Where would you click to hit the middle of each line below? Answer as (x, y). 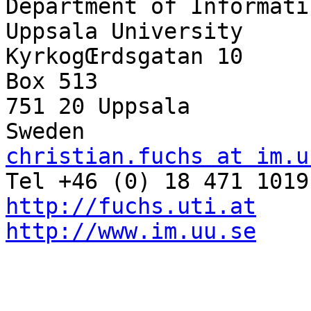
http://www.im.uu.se (131, 232)
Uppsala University (124, 32)
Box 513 (52, 82)
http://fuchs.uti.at (131, 207)
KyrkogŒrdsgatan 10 (124, 57)
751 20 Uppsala (98, 107)
